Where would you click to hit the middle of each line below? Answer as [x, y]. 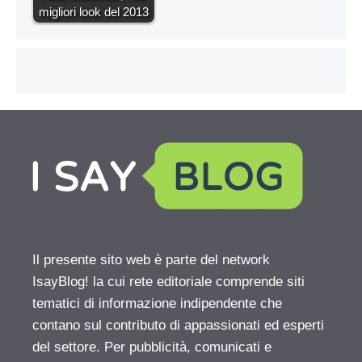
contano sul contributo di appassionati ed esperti [178, 325]
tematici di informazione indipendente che [157, 303]
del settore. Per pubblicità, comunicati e [152, 347]
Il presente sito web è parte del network [151, 260]
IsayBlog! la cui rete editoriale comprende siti [168, 282]
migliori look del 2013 [94, 12]
